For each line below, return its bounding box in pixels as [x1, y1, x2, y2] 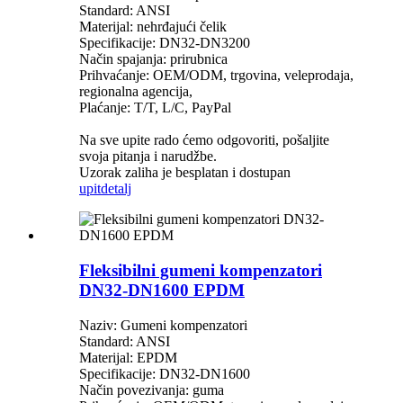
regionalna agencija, [79, 84, 193, 100]
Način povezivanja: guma [79, 381, 224, 398]
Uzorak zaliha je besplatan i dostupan [79, 165, 291, 181]
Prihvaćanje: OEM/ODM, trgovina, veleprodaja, [79, 67, 354, 84]
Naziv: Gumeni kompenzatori [79, 317, 247, 333]
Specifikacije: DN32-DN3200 [79, 35, 250, 51]
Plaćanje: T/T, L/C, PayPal [79, 100, 231, 116]
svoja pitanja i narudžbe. [79, 148, 217, 165]
